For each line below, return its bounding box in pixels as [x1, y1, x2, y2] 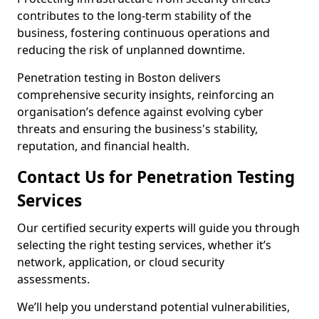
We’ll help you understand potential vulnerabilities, [17, 299, 290, 315]
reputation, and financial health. [17, 138, 189, 154]
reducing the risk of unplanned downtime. [17, 42, 245, 58]
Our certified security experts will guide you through [17, 220, 300, 236]
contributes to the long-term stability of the [17, 8, 251, 23]
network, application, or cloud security [17, 254, 224, 270]
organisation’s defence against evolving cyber [17, 104, 263, 120]
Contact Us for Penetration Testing [17, 166, 295, 188]
